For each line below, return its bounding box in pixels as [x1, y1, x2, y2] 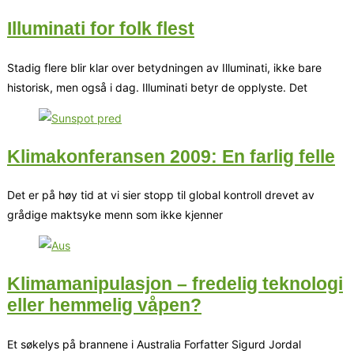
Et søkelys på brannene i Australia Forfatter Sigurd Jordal [7, 337, 301, 351]
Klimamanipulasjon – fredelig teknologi [7, 273, 343, 294]
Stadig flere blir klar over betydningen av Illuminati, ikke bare [7, 60, 322, 74]
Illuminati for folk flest [7, 18, 194, 39]
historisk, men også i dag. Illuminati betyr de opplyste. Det [7, 80, 307, 94]
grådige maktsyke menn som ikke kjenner [7, 208, 223, 222]
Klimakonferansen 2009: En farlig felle [7, 145, 335, 167]
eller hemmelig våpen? [7, 295, 201, 315]
